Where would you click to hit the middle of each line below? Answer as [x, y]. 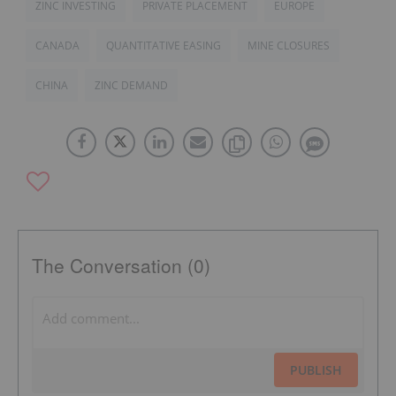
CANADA [57, 45]
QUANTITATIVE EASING [164, 45]
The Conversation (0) [121, 265]
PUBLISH [316, 369]
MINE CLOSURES [289, 45]
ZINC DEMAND [131, 85]
